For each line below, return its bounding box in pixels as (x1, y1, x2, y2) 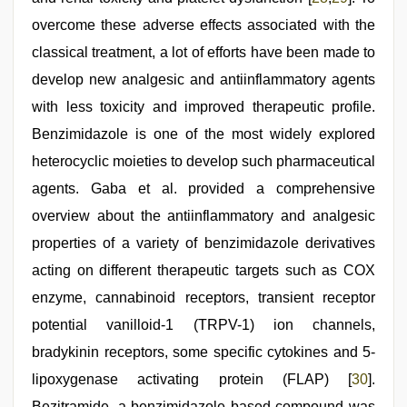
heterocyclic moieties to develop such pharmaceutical (32, 154, 375, 169)
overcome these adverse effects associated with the (32, 17, 375, 33)
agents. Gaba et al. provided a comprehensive (32, 181, 375, 196)
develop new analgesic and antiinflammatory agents (32, 72, 375, 87)
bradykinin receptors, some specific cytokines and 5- (32, 344, 375, 360)
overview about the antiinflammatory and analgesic (32, 208, 375, 223)
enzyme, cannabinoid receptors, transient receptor (32, 290, 375, 305)
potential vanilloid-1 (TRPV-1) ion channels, (32, 317, 375, 333)
